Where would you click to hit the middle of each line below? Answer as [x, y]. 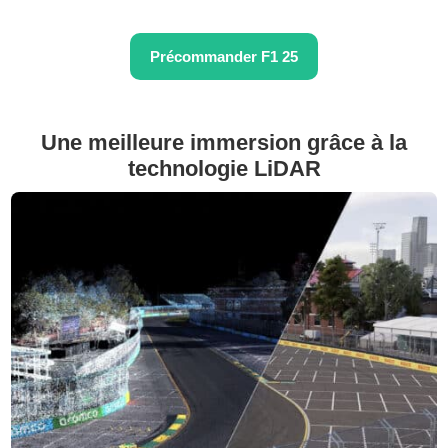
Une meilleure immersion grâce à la [224, 143]
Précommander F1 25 [224, 57]
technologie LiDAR [224, 169]
